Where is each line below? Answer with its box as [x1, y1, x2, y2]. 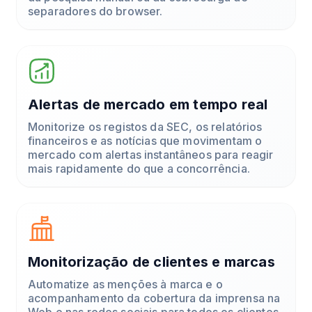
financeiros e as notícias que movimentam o [28, 133, 263, 148]
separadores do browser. [28, 3, 163, 18]
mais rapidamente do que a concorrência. [28, 161, 250, 175]
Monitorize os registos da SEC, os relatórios [28, 119, 263, 134]
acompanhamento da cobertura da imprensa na [28, 290, 281, 305]
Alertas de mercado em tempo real [28, 95, 268, 113]
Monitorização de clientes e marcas [28, 253, 275, 270]
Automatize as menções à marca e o [28, 276, 223, 291]
